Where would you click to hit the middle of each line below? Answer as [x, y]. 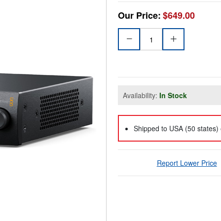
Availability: [141, 95]
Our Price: [139, 16]
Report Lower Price [187, 163]
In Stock [173, 95]
